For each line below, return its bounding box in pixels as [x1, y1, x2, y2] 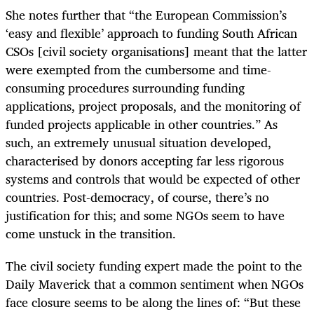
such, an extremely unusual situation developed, [6, 131, 271, 153]
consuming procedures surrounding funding [6, 76, 245, 98]
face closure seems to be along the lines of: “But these [6, 291, 301, 313]
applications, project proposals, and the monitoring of [6, 95, 301, 116]
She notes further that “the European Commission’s [6, 4, 287, 25]
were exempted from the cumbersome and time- [6, 58, 271, 80]
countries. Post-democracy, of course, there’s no [6, 186, 269, 207]
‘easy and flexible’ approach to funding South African [6, 22, 297, 43]
